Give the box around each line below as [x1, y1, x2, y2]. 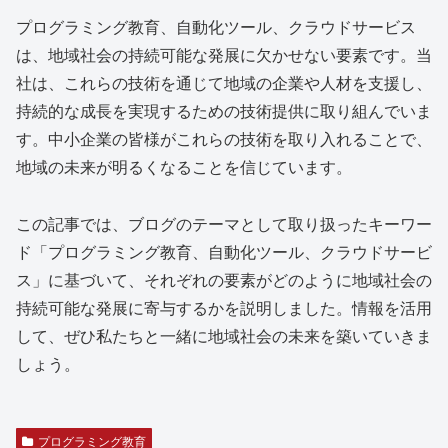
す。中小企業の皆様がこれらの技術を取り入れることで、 [16, 126, 432, 150]
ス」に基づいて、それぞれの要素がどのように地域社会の [16, 267, 432, 291]
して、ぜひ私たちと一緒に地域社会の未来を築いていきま [16, 323, 432, 347]
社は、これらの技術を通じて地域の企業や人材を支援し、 [16, 70, 432, 94]
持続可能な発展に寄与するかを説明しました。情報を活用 [16, 295, 432, 319]
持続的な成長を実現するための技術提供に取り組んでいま [16, 98, 432, 122]
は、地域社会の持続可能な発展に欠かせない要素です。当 [16, 42, 432, 66]
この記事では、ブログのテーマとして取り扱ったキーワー [16, 211, 432, 235]
